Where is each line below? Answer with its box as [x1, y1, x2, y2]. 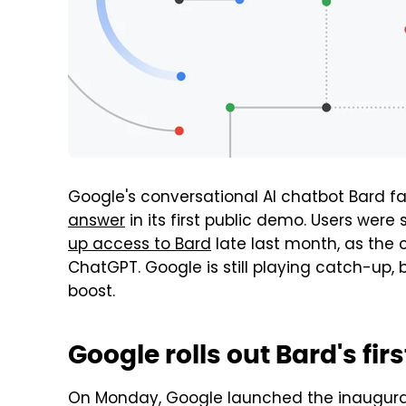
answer [68, 209, 125, 235]
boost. [68, 280, 115, 305]
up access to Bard [68, 233, 211, 258]
